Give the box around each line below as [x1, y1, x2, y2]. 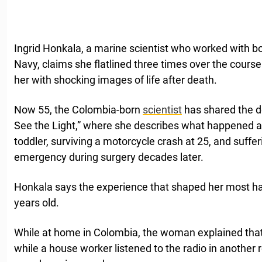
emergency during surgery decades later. [14, 151, 204, 164]
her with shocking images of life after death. [14, 74, 217, 87]
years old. [14, 196, 64, 209]
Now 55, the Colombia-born [14, 104, 143, 116]
